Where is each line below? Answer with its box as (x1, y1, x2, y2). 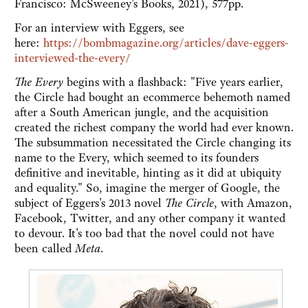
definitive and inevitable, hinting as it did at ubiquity (14, 165, 281, 181)
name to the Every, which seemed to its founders (14, 150, 258, 166)
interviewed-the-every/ (14, 50, 131, 66)
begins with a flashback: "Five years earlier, (63, 74, 283, 90)
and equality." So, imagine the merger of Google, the (14, 180, 280, 196)
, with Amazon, (214, 195, 292, 211)
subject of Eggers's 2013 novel (14, 195, 165, 211)
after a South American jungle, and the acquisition (14, 104, 269, 120)
